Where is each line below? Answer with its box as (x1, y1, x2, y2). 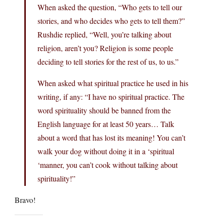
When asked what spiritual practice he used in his (37, 77, 188, 88)
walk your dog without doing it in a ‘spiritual (37, 145, 174, 156)
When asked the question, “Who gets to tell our (37, 1, 182, 12)
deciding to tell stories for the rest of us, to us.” (37, 56, 179, 67)
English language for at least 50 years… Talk (37, 118, 174, 129)
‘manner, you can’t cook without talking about (37, 159, 178, 170)
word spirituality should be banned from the (37, 105, 171, 115)
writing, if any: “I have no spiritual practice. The (37, 91, 184, 102)
